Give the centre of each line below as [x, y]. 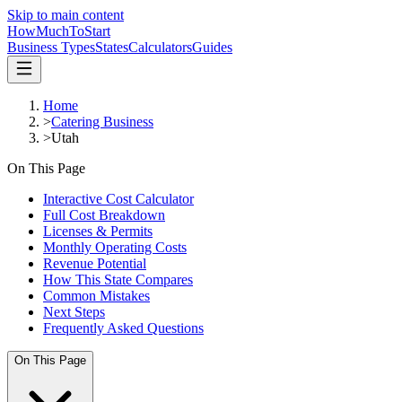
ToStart [90, 31]
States [112, 47]
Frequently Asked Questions [123, 328]
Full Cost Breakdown [104, 215]
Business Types [51, 47]
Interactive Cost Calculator [118, 199]
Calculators [160, 47]
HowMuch [38, 31]
